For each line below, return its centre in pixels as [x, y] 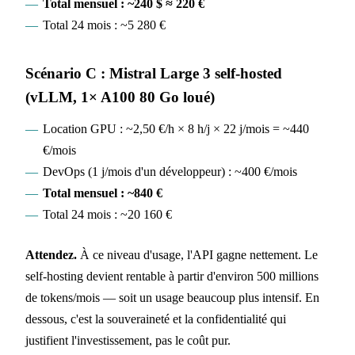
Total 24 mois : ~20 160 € [107, 215]
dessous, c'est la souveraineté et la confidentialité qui [156, 319]
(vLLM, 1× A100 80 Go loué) [120, 97]
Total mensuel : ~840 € [102, 193]
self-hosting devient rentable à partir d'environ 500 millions [172, 277]
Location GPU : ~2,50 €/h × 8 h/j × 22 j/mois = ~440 [176, 129]
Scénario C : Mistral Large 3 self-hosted [154, 73]
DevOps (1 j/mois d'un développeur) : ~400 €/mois [170, 172]
